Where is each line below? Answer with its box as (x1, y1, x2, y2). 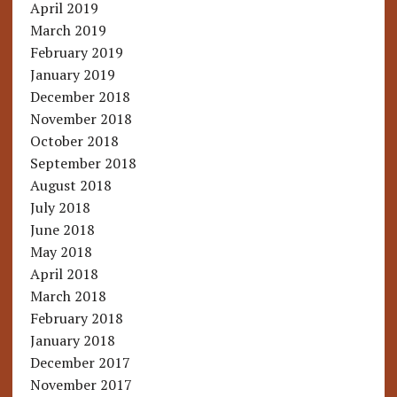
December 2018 (29, 87, 130, 107)
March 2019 (29, 20, 106, 41)
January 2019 (29, 65, 115, 85)
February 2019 (29, 43, 123, 63)
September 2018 (29, 153, 136, 174)
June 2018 (29, 220, 95, 240)
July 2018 (29, 198, 90, 218)
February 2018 (29, 308, 123, 329)
